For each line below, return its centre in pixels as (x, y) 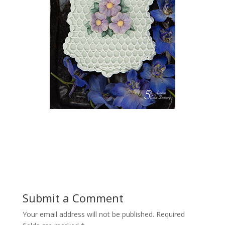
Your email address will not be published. (88, 214)
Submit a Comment (73, 198)
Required (170, 214)
